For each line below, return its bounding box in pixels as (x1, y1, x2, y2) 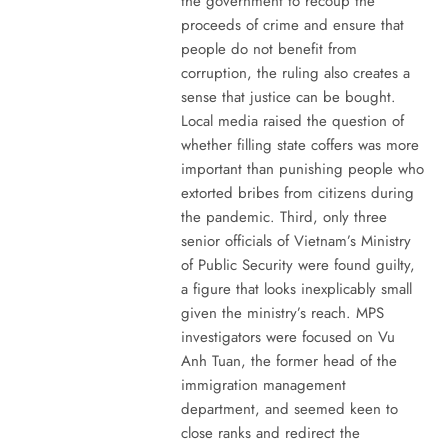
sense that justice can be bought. (180, 85, 396, 108)
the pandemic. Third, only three (180, 205, 387, 228)
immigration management (180, 373, 346, 396)
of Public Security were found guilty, (180, 253, 415, 276)
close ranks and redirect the (180, 421, 360, 444)
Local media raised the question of (180, 109, 404, 132)
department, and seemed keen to (180, 397, 398, 420)
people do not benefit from (180, 37, 357, 60)
